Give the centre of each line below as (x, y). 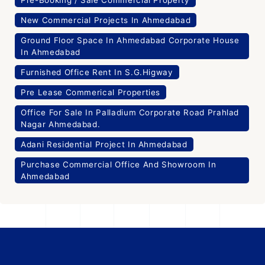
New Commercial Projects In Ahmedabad (106, 20)
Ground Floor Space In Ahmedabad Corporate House (130, 40)
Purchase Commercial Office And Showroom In (119, 164)
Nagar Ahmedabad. (61, 124)
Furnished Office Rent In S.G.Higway (97, 72)
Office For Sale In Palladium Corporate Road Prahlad (130, 112)
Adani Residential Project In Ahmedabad (104, 144)
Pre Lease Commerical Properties (91, 92)
